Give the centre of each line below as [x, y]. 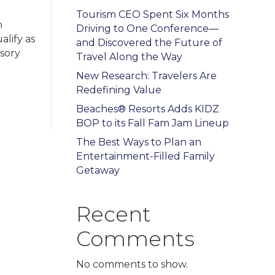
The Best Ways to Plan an [138, 142]
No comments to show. [132, 264]
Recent [113, 214]
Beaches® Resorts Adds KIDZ [147, 109]
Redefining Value [118, 90]
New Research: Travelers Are [146, 76]
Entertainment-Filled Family [145, 156]
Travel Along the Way [129, 56]
